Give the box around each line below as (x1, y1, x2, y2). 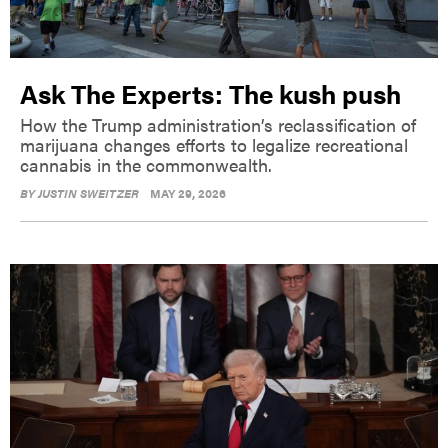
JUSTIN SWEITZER (38, 183, 139, 202)
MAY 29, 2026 (150, 183, 226, 202)
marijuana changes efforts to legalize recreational (20, 131, 408, 157)
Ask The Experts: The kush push (20, 74, 401, 112)
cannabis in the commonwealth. (20, 151, 272, 177)
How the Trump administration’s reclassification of (20, 111, 416, 137)
